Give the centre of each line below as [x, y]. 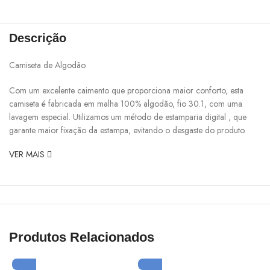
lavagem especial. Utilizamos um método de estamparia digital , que [128, 117]
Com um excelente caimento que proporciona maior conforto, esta [126, 91]
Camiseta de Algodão [47, 65]
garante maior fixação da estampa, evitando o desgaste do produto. [127, 130]
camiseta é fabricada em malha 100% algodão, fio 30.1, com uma [126, 104]
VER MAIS [28, 155]
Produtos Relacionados [82, 237]
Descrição [38, 38]
